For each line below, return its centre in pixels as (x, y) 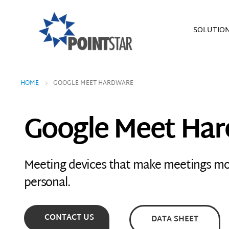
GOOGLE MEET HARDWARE (93, 83)
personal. (47, 184)
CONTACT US (69, 218)
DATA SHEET (175, 220)
